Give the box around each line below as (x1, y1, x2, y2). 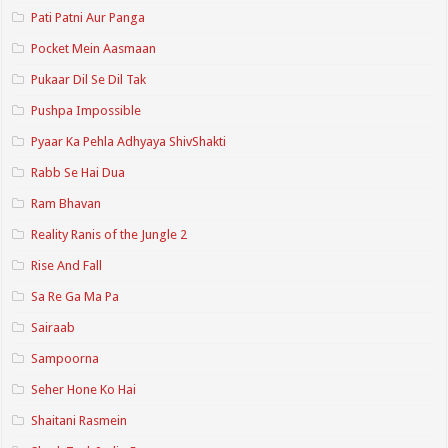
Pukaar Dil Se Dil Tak (31, 71, 147, 87)
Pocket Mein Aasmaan (31, 40, 157, 56)
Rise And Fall (31, 257, 103, 273)
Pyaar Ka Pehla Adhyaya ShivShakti (31, 133, 227, 149)
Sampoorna (31, 350, 100, 366)
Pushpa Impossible (31, 102, 142, 118)
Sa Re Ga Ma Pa (31, 288, 120, 304)
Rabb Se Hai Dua (31, 164, 126, 180)
